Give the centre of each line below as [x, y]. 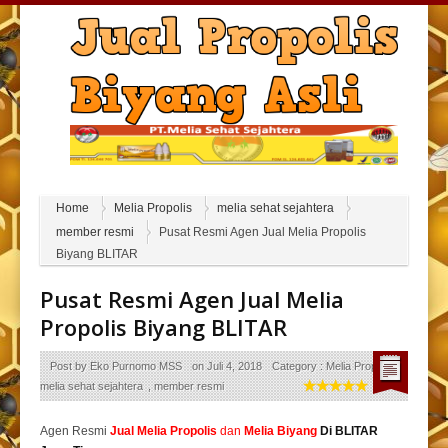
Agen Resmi [75, 431]
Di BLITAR [347, 431]
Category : [299, 366]
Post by [70, 366]
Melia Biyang [280, 431]
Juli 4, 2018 [234, 366]
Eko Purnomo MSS [136, 366]
